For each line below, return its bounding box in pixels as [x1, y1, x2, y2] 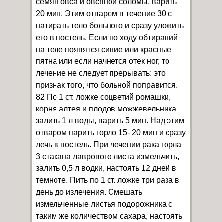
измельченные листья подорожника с [36, 200, 172, 208]
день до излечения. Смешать [36, 188, 142, 196]
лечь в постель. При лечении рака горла [36, 140, 181, 149]
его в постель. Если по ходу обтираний [36, 33, 178, 42]
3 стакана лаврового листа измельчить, [36, 152, 179, 161]
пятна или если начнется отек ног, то [36, 57, 169, 65]
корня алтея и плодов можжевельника [36, 105, 176, 113]
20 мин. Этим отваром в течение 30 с [36, 9, 172, 18]
